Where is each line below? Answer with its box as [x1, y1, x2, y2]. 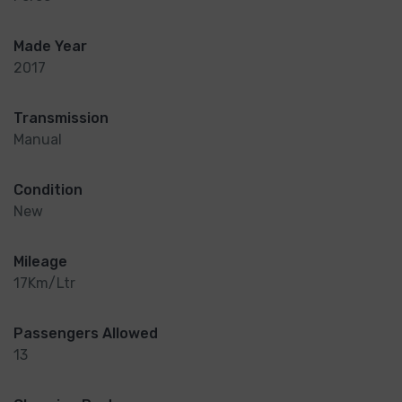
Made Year [13, 38, 87, 56]
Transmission [13, 109, 109, 127]
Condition [13, 181, 83, 199]
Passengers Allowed [13, 325, 158, 343]
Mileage [13, 253, 67, 271]
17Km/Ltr [13, 275, 75, 293]
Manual [13, 131, 62, 149]
